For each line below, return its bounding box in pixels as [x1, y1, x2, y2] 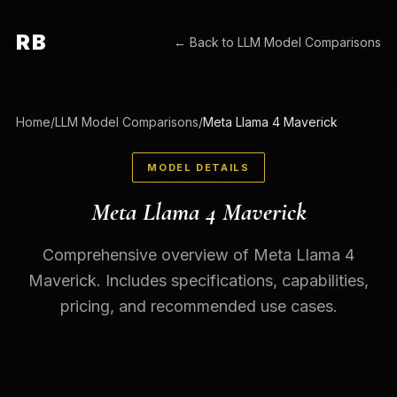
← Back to [174, 35, 238, 50]
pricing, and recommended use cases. [59, 297, 338, 315]
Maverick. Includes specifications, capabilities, [28, 271, 369, 290]
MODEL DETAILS [147, 161, 250, 174]
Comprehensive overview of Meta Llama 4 [43, 245, 354, 264]
